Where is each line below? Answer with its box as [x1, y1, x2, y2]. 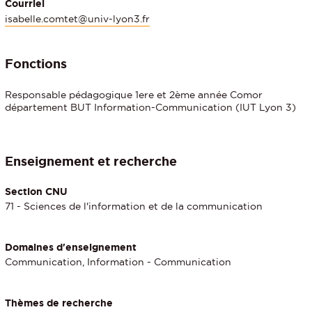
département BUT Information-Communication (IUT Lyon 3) [5, 101, 296, 113]
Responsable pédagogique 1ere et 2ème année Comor [5, 88, 263, 100]
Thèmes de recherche [5, 297, 113, 309]
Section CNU [5, 185, 68, 197]
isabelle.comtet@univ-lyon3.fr [5, 13, 150, 24]
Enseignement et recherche [5, 153, 177, 168]
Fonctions [5, 56, 67, 70]
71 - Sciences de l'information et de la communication [5, 201, 263, 212]
